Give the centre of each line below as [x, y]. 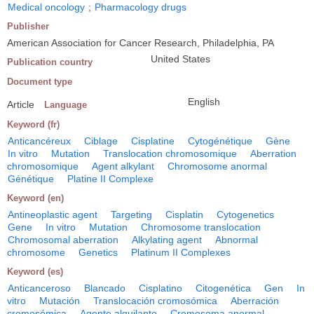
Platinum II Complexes [181, 252]
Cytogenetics [245, 214]
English [204, 101]
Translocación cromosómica [155, 300]
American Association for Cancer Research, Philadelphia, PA [141, 42]
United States [180, 59]
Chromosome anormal [217, 166]
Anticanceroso [39, 288]
